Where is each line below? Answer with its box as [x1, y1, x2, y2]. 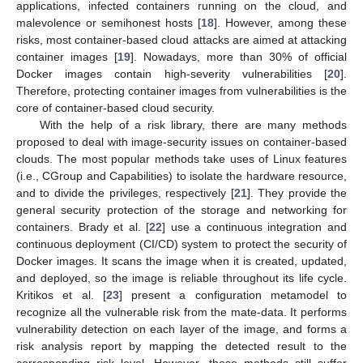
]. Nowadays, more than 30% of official [130, 49, 347, 63]
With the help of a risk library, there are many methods [39, 117, 347, 131]
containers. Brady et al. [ [16, 220, 150, 233]
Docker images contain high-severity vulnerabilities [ [16, 66, 327, 80]
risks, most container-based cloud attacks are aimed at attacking [16, 32, 347, 46]
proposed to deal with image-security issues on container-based [16, 135, 347, 148]
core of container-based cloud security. [16, 100, 215, 114]
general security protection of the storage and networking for [16, 203, 347, 216]
